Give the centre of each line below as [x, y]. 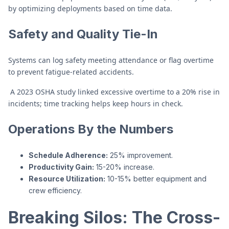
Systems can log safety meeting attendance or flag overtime [111, 60]
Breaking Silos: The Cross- [114, 217]
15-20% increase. [124, 167]
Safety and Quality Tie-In [83, 34]
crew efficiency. [55, 190]
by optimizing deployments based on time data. [91, 8]
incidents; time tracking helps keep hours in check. [97, 104]
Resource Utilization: [67, 179]
